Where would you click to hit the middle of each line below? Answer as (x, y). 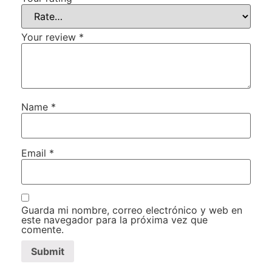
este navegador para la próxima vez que (114, 220)
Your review (50, 37)
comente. (42, 230)
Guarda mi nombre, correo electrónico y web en (132, 210)
